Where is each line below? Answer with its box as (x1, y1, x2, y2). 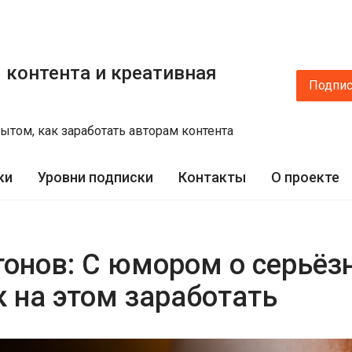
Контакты (178, 169, 246, 185)
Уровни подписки (38, 169, 153, 185)
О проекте (271, 169, 339, 185)
